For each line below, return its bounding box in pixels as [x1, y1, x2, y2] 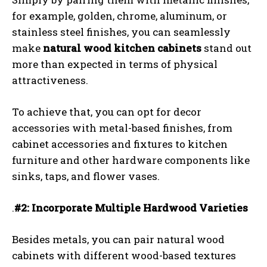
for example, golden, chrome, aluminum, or [12, 9, 227, 23]
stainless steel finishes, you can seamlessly [12, 25, 231, 39]
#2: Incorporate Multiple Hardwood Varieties [14, 201, 248, 215]
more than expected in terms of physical [12, 57, 218, 71]
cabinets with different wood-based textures [12, 249, 236, 262]
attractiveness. [12, 73, 88, 87]
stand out [201, 41, 252, 55]
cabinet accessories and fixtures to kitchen [12, 137, 228, 151]
